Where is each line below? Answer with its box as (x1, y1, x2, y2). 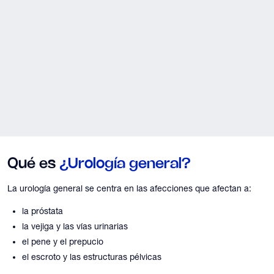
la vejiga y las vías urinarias (22, 221, 128, 231)
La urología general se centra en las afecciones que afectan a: (7, 183, 251, 193)
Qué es (7, 157, 59, 171)
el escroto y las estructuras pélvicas (22, 251, 161, 262)
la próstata (22, 206, 63, 216)
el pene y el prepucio (22, 236, 103, 246)
